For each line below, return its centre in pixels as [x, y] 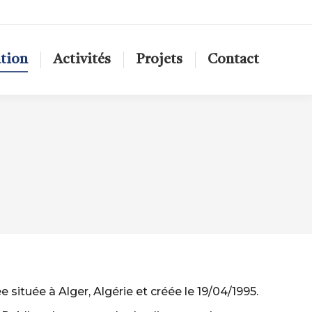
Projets [159, 60]
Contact [233, 60]
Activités [82, 60]
